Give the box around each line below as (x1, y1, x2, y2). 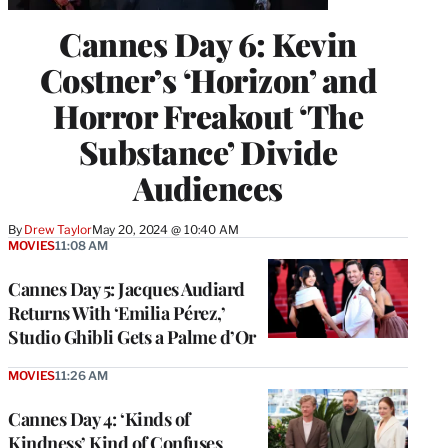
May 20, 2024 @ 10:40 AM (91, 222, 239, 238)
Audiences (133, 166, 283, 210)
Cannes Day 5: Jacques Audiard (8, 277, 245, 302)
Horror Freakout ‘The (53, 94, 363, 138)
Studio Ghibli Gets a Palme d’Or (8, 325, 256, 350)
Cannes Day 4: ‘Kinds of (8, 407, 190, 432)
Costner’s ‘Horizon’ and (39, 58, 377, 102)
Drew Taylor (24, 222, 92, 238)
